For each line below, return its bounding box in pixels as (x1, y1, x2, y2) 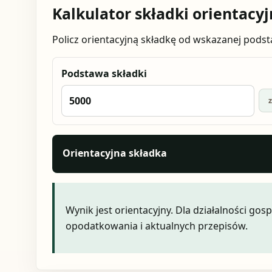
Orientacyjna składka (62, 146, 167, 160)
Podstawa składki (61, 67, 147, 81)
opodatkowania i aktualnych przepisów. (65, 219, 248, 233)
